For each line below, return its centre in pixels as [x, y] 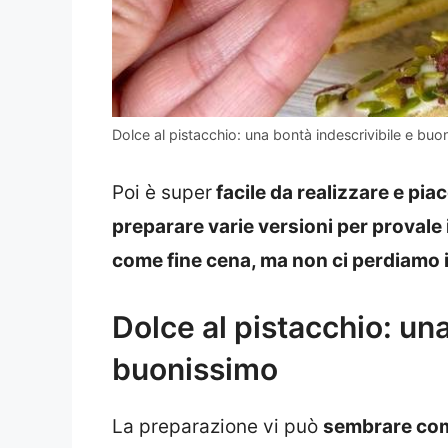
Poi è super [162, 192]
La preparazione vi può [217, 427]
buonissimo [195, 369]
